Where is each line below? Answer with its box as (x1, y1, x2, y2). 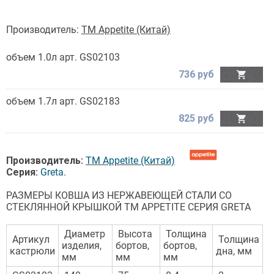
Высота (116, 228, 152, 240)
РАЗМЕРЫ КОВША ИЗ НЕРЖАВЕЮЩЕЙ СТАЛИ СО (6, 190, 232, 201)
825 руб (179, 113, 214, 124)
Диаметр (62, 228, 105, 240)
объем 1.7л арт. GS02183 (6, 95, 120, 107)
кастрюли (10, 245, 55, 257)
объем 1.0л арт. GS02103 (6, 51, 120, 63)
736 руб (179, 68, 214, 80)
